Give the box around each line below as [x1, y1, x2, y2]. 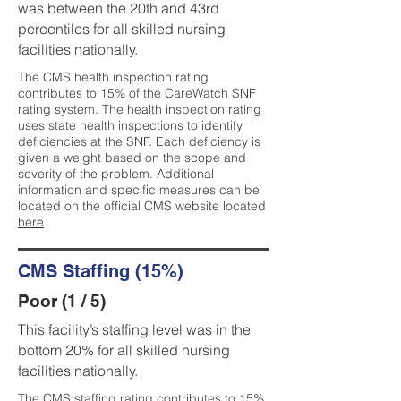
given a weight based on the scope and [18, 149, 246, 166]
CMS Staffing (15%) [18, 260, 183, 282]
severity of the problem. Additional [18, 166, 214, 182]
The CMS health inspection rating [18, 69, 209, 85]
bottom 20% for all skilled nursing [18, 341, 230, 359]
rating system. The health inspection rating [18, 101, 261, 117]
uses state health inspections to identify [18, 117, 243, 133]
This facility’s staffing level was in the [18, 320, 251, 338]
